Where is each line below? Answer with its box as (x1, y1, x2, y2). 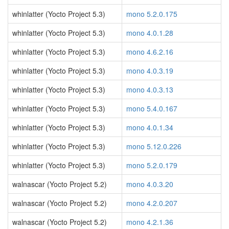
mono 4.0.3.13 (126, 84, 173, 95)
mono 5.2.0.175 (126, 9, 177, 19)
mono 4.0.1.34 (126, 122, 173, 132)
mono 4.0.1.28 (126, 28, 173, 38)
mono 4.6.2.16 (126, 47, 173, 57)
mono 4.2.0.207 (126, 198, 177, 208)
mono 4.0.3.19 (126, 65, 173, 76)
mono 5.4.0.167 (126, 103, 177, 113)
